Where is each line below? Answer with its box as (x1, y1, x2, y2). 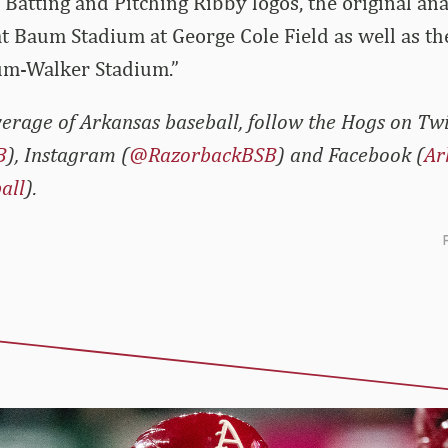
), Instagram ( (6, 142, 129, 167)
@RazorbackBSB (128, 142, 277, 167)
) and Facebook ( (276, 142, 424, 167)
